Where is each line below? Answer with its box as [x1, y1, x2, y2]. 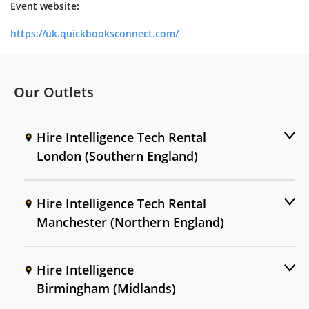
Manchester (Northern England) [37, 213, 224, 230]
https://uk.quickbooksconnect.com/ [10, 26, 179, 40]
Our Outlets [14, 82, 94, 101]
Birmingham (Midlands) [37, 279, 176, 297]
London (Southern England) [37, 147, 198, 164]
